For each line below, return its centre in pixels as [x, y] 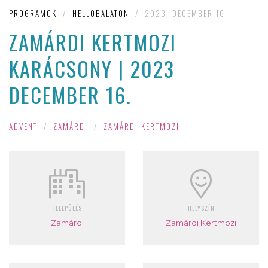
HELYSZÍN [201, 208]
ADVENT [23, 126]
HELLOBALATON [101, 13]
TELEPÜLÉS [67, 208]
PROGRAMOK [33, 13]
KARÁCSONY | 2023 [92, 69]
